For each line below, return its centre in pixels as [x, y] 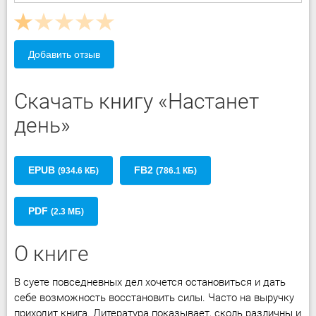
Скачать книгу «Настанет [136, 101]
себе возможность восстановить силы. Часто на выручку [154, 298]
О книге [51, 254]
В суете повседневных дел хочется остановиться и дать [150, 282]
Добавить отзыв [64, 54]
